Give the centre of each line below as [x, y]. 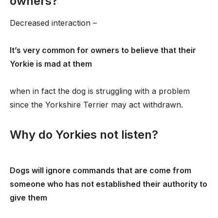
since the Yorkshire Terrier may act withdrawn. [96, 105]
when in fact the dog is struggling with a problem [100, 91]
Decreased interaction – [53, 23]
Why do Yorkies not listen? [84, 135]
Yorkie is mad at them [51, 64]
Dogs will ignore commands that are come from [100, 170]
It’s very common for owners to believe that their [103, 50]
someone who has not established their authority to [109, 184]
